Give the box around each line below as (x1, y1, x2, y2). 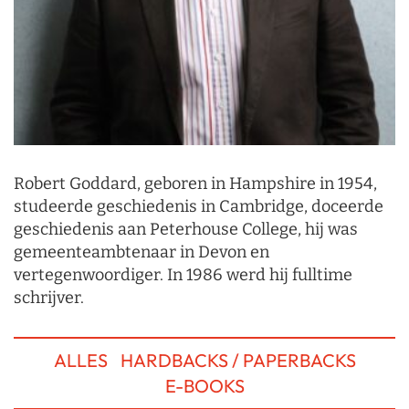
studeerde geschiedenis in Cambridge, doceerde (14, 196, 383, 217)
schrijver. (14, 288, 84, 309)
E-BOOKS (164, 374, 245, 398)
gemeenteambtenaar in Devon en (14, 242, 269, 263)
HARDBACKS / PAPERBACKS (120, 349, 356, 372)
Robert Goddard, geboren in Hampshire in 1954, (14, 173, 377, 194)
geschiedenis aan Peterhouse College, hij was (14, 219, 358, 240)
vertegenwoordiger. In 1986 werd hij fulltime (14, 265, 352, 286)
